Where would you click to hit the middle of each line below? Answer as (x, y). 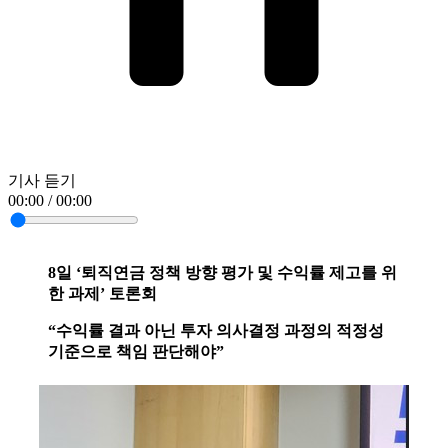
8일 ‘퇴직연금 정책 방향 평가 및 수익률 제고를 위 (222, 273)
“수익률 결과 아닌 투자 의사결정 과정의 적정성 (216, 331)
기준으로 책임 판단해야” (136, 352)
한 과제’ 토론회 (102, 294)
